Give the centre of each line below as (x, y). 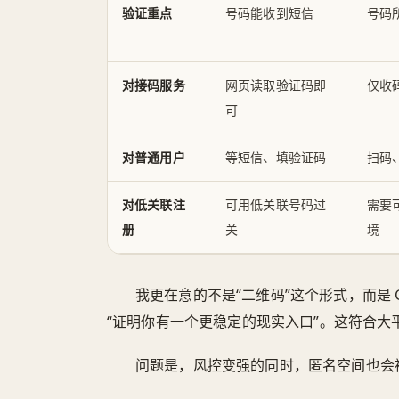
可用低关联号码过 (276, 205)
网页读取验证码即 (276, 85)
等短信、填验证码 (276, 158)
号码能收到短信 (270, 13)
